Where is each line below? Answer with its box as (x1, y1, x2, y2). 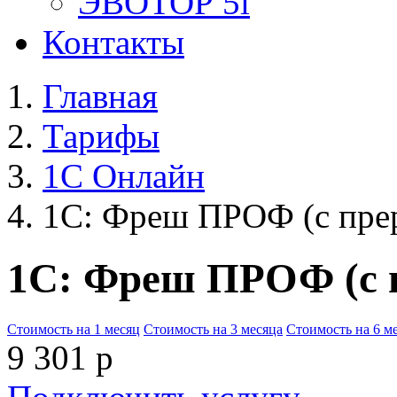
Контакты (43, 23, 184, 61)
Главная (43, 77, 158, 115)
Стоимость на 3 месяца (144, 321, 283, 337)
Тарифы (43, 117, 160, 155)
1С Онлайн (43, 157, 205, 195)
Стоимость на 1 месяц (7, 321, 140, 337)
